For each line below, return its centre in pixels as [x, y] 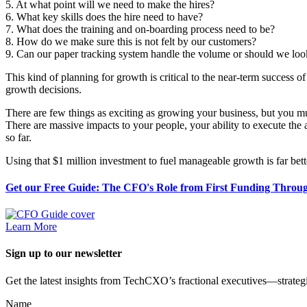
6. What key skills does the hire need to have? [104, 16]
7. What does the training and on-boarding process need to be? [140, 29]
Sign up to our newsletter [64, 254]
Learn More [31, 227]
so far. [19, 137]
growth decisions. [44, 89]
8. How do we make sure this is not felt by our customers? [131, 41]
